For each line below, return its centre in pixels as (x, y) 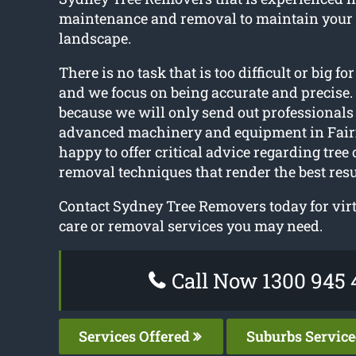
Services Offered (135, 337)
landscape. (95, 39)
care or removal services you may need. (190, 226)
